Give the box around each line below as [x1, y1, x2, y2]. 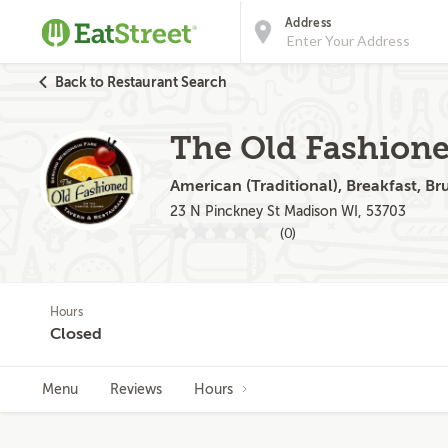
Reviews [110, 382, 162, 397]
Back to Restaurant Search [55, 74, 227, 90]
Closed [50, 325, 102, 343]
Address [285, 16, 332, 30]
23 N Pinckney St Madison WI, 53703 [170, 204, 406, 219]
